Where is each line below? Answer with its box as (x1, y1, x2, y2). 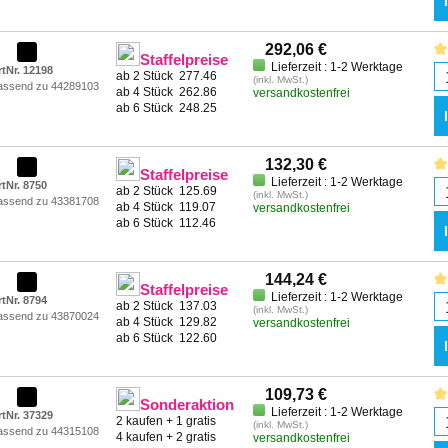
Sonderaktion (140, 396, 235, 413)
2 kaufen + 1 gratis (116, 414, 217, 428)
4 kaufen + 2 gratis (116, 430, 217, 444)
